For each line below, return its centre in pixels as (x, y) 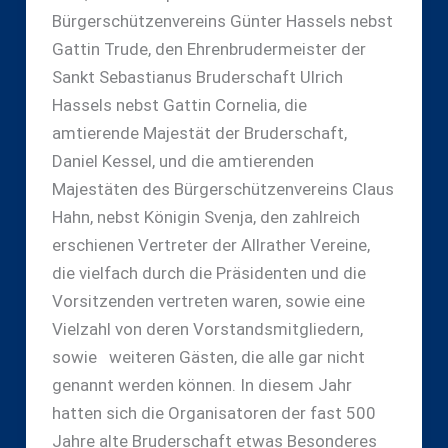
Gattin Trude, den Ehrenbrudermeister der (208, 49)
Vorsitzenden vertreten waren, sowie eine (208, 301)
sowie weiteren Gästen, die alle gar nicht (208, 357)
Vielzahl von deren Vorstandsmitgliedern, (207, 329)
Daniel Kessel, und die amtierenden (182, 161)
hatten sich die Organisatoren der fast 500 (213, 413)
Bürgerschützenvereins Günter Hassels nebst (222, 21)
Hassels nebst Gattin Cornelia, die (179, 105)
